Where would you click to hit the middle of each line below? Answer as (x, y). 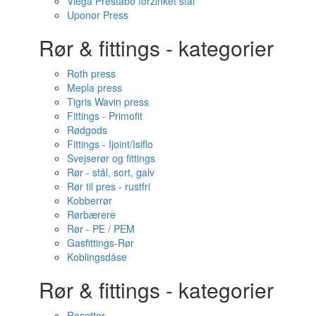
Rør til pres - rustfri (109, 186)
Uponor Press (98, 15)
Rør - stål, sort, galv (111, 172)
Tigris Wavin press (108, 102)
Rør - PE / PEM (101, 229)
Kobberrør (90, 200)
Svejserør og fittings (111, 158)
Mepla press (95, 87)
